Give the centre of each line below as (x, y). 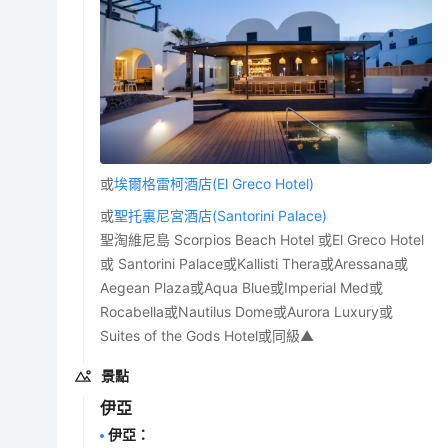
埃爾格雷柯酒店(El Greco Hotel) (214, 183)
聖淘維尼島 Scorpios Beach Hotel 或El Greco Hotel (262, 239)
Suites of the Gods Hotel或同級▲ (207, 335)
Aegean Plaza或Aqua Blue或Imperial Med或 (242, 287)
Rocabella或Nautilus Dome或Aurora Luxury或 (247, 311)
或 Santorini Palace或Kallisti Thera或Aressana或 (254, 263)
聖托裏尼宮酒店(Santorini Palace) (221, 215)
